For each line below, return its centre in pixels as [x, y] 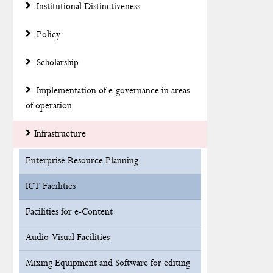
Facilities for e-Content [69, 212]
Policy [47, 35]
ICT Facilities [51, 186]
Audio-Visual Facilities [68, 238]
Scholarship [56, 63]
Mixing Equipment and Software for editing [108, 263]
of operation [49, 106]
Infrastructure [60, 134]
